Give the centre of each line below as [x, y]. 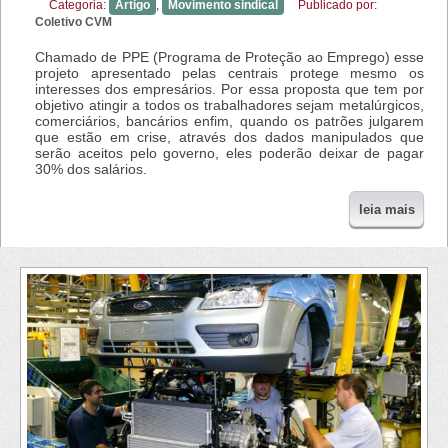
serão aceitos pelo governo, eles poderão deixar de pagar [229, 152]
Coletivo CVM [73, 21]
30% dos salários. [91, 168]
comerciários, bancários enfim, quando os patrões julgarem [229, 120]
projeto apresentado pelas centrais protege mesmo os [229, 72]
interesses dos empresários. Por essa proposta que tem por [229, 88]
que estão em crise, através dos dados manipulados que [229, 136]
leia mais [386, 209]
